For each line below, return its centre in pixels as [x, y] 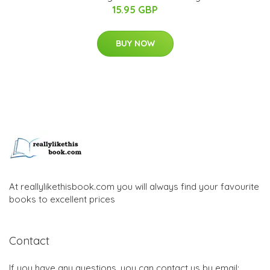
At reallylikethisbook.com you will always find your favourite [134, 186]
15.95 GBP [135, 9]
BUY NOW [135, 43]
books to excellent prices [62, 199]
